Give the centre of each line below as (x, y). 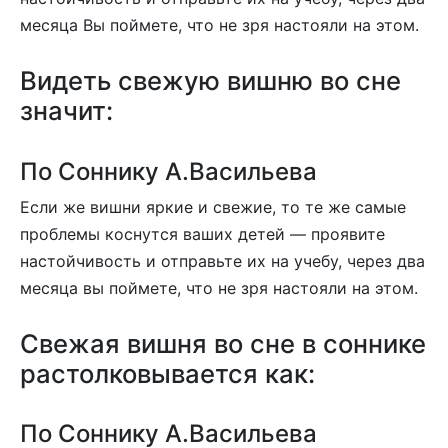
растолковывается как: (167, 373)
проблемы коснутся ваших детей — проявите (202, 233)
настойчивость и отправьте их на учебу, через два (222, 260)
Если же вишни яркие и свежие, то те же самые (213, 206)
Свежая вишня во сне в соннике (223, 343)
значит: (66, 111)
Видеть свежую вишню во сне (210, 81)
